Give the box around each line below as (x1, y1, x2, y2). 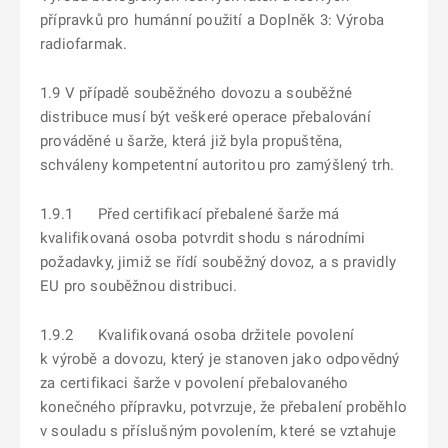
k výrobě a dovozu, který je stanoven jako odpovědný (40, 350, 400, 368)
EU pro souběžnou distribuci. (40, 277, 238, 295)
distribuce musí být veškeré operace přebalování (40, 108, 371, 126)
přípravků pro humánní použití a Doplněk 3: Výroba (40, 11, 385, 29)
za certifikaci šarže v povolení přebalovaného (40, 374, 349, 392)
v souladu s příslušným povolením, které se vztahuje (40, 422, 397, 440)
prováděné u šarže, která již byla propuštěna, (40, 132, 343, 150)
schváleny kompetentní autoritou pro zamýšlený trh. (40, 156, 395, 174)
